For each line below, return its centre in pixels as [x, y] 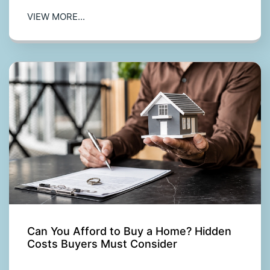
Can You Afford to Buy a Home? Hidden [129, 231]
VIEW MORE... [56, 16]
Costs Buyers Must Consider [102, 243]
